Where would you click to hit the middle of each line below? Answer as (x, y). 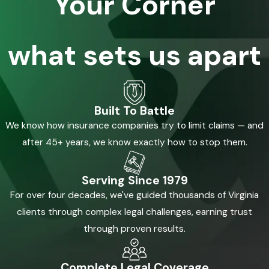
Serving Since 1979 (134, 181)
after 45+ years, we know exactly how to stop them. (134, 142)
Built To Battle (134, 110)
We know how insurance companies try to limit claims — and (134, 125)
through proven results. (134, 229)
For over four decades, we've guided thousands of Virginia (134, 195)
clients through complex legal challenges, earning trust (134, 212)
